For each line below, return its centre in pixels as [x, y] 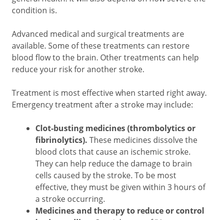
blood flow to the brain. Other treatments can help [105, 57]
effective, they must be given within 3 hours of [120, 187]
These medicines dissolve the [143, 140]
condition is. [34, 10]
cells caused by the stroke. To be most [106, 175]
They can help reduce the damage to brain [114, 163]
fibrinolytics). [62, 140]
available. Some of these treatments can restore [101, 45]
